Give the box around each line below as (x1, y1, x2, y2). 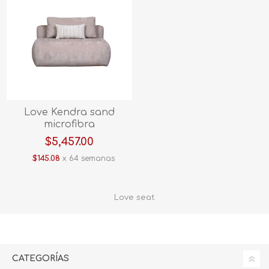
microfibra (43, 119, 95, 130)
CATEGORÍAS (12, 254, 69, 264)
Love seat (114, 193, 155, 202)
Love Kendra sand (23, 107, 115, 118)
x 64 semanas (60, 154, 115, 163)
